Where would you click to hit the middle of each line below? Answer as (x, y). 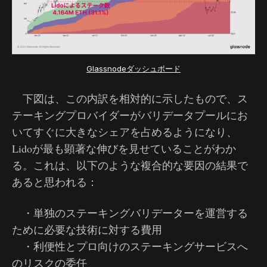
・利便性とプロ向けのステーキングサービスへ (130, 246)
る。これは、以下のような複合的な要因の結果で (130, 165)
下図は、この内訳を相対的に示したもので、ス (130, 98)
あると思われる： (55, 182)
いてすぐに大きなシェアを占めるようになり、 (125, 132)
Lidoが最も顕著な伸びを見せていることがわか (124, 148)
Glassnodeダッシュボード (133, 69)
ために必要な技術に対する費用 (87, 229)
